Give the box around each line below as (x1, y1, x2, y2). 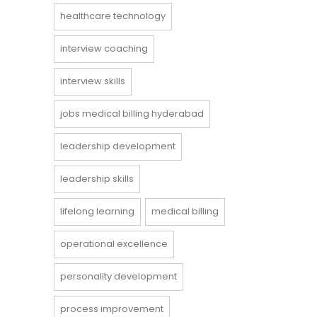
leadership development (60, 139, 175, 154)
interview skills (60, 74, 125, 88)
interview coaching (60, 42, 148, 56)
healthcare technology (60, 9, 166, 23)
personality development (60, 270, 177, 284)
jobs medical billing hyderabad (60, 107, 204, 121)
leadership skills (60, 172, 134, 186)
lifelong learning (60, 204, 134, 219)
